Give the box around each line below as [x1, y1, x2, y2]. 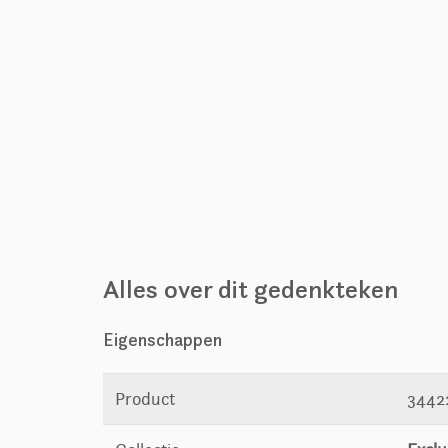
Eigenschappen [103, 328, 223, 352]
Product [115, 388, 176, 411]
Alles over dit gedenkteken [103, 273, 399, 306]
